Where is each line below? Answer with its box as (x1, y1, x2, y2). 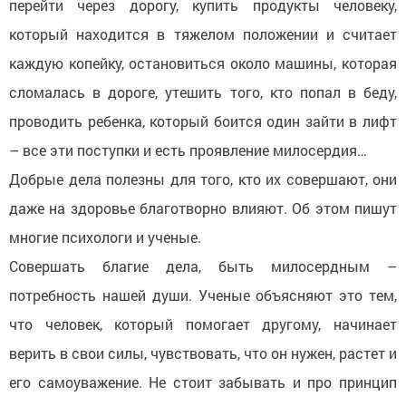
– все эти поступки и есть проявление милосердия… (9, 140, 367, 160)
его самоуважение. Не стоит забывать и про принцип (9, 372, 397, 392)
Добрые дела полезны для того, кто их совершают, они (9, 169, 397, 189)
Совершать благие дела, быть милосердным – (9, 256, 397, 276)
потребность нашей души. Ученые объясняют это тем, (9, 285, 397, 305)
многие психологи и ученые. (9, 227, 201, 247)
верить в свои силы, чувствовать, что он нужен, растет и (9, 343, 397, 363)
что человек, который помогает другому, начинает (9, 314, 397, 334)
